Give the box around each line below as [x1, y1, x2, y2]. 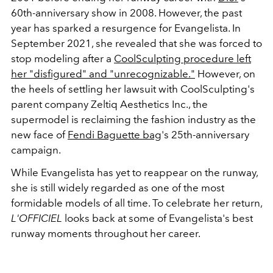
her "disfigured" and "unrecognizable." [11, 67, 195, 80]
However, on [195, 67, 255, 80]
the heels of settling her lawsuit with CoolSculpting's [11, 82, 255, 95]
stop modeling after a [11, 52, 114, 65]
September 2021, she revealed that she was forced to [11, 37, 262, 49]
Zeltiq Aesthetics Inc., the [91, 97, 208, 110]
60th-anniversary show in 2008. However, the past [11, 6, 242, 19]
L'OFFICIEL [11, 211, 62, 224]
